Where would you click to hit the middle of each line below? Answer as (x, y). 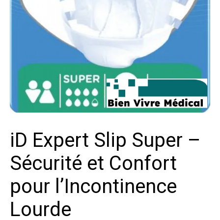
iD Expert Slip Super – (105, 140)
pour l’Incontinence (93, 186)
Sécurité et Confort (93, 163)
